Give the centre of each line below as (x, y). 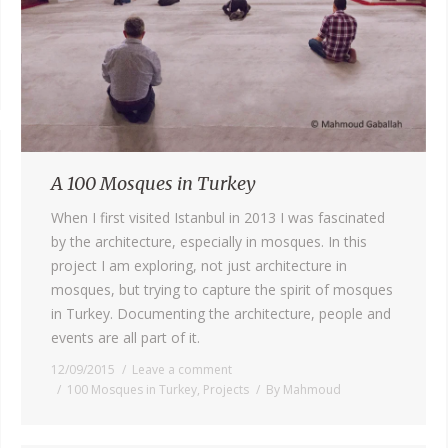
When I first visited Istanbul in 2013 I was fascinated (218, 218)
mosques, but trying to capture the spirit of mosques (222, 290)
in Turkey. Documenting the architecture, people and (221, 314)
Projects (226, 390)
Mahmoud (312, 390)
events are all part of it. (125, 338)
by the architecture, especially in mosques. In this (209, 242)
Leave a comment (182, 370)
